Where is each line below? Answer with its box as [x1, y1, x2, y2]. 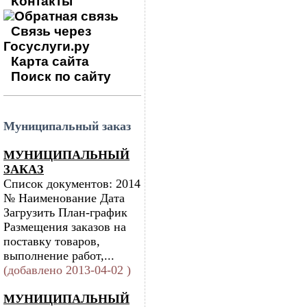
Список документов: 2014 [3, 177, 140, 191]
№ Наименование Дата [3, 191, 125, 205]
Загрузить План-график [3, 206, 127, 219]
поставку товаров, [3, 234, 100, 248]
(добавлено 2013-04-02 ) [3, 263, 131, 277]
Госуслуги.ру [3, 39, 90, 53]
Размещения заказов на [3, 220, 126, 234]
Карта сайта [11, 54, 89, 69]
